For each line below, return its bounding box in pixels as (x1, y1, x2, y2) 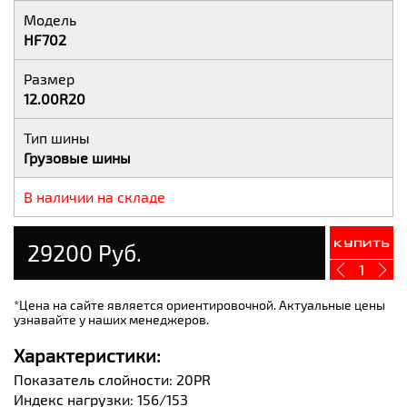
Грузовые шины (24, 148, 131, 166)
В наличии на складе (24, 187, 165, 205)
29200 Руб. (27, 239, 142, 267)
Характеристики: (14, 343, 161, 366)
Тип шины (24, 128, 90, 146)
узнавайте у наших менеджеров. (14, 311, 209, 327)
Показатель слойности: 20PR (14, 370, 211, 388)
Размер (24, 69, 74, 87)
